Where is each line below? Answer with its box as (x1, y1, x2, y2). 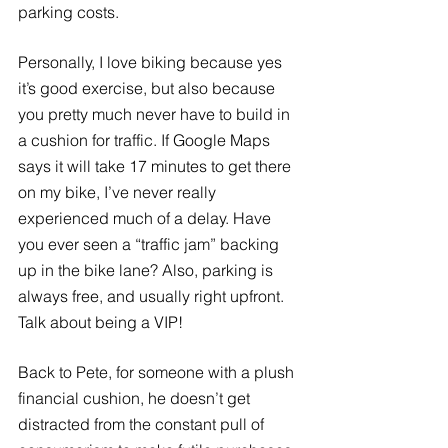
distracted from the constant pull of (18, 413, 268, 434)
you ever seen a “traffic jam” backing (18, 233, 283, 254)
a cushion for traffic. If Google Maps (18, 129, 274, 150)
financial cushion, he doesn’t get (18, 387, 254, 408)
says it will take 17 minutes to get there (18, 155, 295, 176)
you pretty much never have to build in (18, 103, 294, 124)
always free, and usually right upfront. (18, 285, 288, 306)
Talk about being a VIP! (18, 311, 183, 332)
